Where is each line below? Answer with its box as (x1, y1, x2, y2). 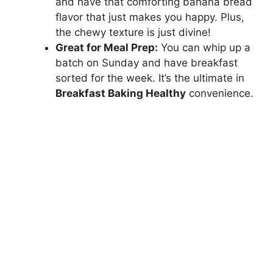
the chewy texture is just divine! (55, 26, 211, 39)
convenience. (186, 87, 253, 100)
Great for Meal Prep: (55, 41, 158, 54)
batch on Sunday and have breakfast (55, 57, 238, 69)
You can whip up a (158, 41, 250, 54)
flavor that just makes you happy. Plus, (55, 11, 244, 24)
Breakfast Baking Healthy (55, 87, 186, 100)
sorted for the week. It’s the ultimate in (55, 72, 244, 85)
